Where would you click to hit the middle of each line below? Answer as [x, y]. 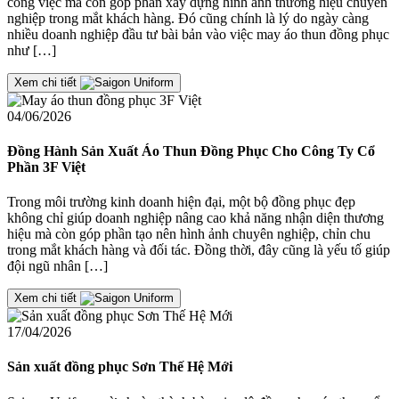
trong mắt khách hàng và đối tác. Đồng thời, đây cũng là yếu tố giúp [199, 250]
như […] [32, 50]
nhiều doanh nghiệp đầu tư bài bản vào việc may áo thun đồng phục [198, 34]
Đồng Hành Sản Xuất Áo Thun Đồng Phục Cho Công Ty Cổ [191, 151]
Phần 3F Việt [46, 167]
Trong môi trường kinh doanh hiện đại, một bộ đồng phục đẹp [181, 202]
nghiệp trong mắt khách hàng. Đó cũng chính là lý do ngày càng [188, 18]
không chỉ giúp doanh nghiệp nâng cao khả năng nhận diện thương [195, 218]
